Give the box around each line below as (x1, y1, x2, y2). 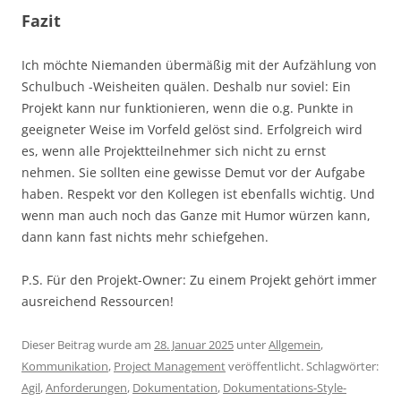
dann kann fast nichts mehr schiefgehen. (21, 228, 269, 246)
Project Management (114, 358, 226, 375)
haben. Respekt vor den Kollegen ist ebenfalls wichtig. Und (21, 185, 375, 203)
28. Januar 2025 (154, 337, 234, 354)
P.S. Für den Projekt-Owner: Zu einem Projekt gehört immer (21, 271, 377, 289)
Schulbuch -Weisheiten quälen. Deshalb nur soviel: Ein (21, 78, 351, 96)
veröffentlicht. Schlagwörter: (226, 358, 379, 375)
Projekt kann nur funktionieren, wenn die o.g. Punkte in (21, 99, 354, 117)
